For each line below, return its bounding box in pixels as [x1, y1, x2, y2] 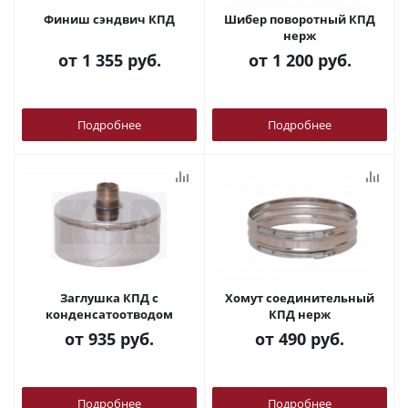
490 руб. [279, 328, 344, 350]
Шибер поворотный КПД [224, 11, 375, 27]
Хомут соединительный [225, 290, 374, 306]
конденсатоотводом [46, 306, 173, 322]
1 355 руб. [81, 49, 161, 71]
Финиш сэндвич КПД [44, 11, 175, 27]
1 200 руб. [271, 49, 352, 71]
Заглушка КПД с [60, 290, 158, 306]
